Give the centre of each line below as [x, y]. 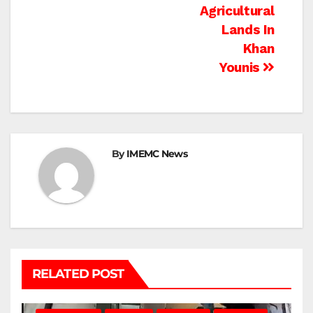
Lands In [248, 30]
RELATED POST [78, 274]
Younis [241, 68]
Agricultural [237, 11]
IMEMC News [156, 154]
